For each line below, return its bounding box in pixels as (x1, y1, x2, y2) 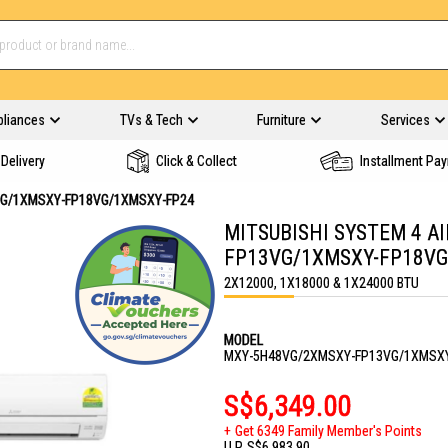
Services (380, 112, 430, 128)
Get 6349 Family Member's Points (235, 423, 422, 439)
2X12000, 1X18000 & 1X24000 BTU (224, 275, 419, 291)
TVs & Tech (119, 112, 183, 128)
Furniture (257, 112, 306, 128)
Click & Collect (156, 153, 237, 169)
